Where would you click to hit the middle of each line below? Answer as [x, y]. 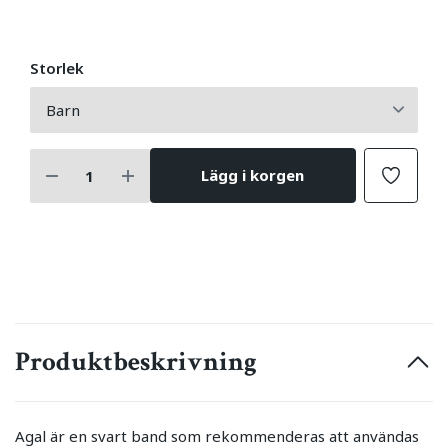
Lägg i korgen [253, 175]
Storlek [57, 68]
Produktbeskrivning [136, 362]
